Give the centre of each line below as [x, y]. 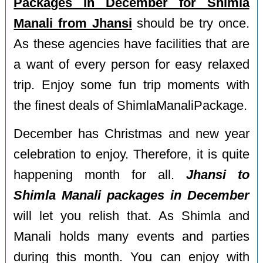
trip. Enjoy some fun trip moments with [131, 85]
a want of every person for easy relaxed [131, 64]
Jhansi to [218, 175]
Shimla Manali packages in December [131, 196]
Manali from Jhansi [73, 23]
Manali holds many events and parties [131, 237]
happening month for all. [100, 175]
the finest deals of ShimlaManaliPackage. [131, 105]
